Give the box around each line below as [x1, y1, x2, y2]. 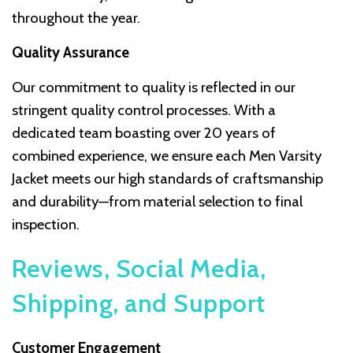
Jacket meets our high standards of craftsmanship [12, 169, 323, 188]
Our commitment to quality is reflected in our [12, 78, 295, 97]
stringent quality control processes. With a [12, 101, 276, 120]
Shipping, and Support [12, 288, 266, 319]
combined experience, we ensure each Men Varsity [12, 147, 321, 165]
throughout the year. [12, 9, 140, 28]
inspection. [12, 215, 80, 234]
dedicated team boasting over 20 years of [12, 124, 276, 143]
